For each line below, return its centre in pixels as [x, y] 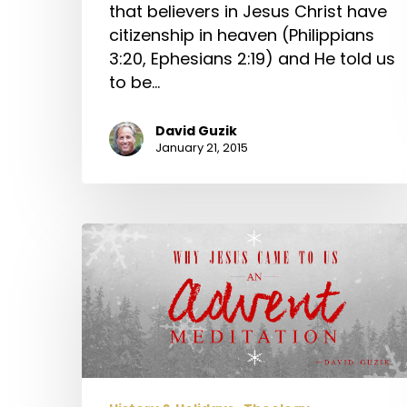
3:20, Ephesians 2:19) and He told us [252, 58]
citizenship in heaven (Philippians [242, 35]
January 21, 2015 [202, 147]
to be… [134, 82]
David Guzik [196, 130]
